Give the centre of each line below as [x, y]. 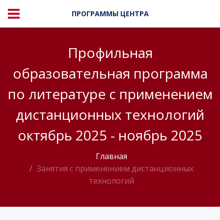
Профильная [110, 53]
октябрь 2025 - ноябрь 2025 [110, 135]
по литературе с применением [110, 94]
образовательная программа [110, 73]
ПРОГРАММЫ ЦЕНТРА [110, 14]
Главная [111, 156]
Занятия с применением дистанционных [114, 168]
